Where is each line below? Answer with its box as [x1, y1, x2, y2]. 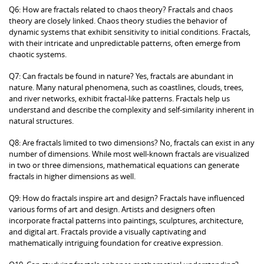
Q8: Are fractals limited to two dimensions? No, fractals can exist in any [9, 137, 255, 148]
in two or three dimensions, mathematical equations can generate [9, 159, 239, 170]
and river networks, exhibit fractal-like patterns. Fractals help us [9, 93, 230, 104]
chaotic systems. [9, 48, 67, 60]
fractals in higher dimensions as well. [9, 170, 136, 181]
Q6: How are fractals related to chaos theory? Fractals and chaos [9, 4, 233, 15]
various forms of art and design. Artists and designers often [9, 203, 215, 214]
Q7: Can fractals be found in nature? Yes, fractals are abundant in [9, 70, 233, 81]
